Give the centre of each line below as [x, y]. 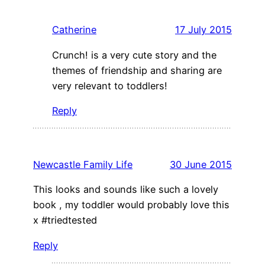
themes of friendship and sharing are [137, 70]
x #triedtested [65, 220]
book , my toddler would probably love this [131, 205]
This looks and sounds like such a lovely [126, 190]
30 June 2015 [201, 165]
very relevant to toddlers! [110, 85]
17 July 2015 [203, 30]
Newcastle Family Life [83, 165]
